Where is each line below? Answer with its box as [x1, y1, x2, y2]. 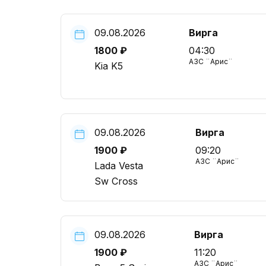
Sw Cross [94, 175, 138, 187]
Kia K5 [94, 60, 123, 72]
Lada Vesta [94, 160, 143, 172]
